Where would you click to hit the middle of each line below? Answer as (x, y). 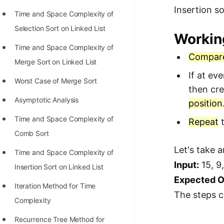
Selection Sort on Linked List (60, 28)
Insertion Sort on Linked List (59, 167)
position (206, 103)
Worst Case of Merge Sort (55, 81)
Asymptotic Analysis (46, 100)
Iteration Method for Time (55, 186)
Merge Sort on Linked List (55, 62)
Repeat (204, 121)
